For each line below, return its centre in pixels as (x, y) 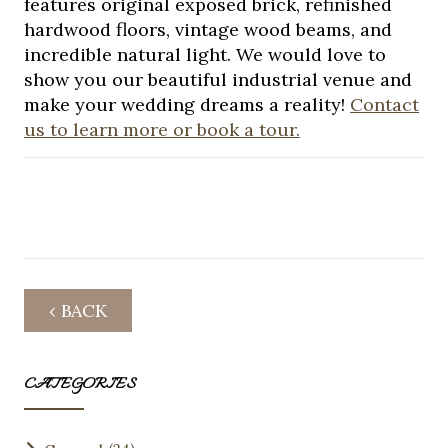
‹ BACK (78, 311)
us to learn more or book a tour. (162, 130)
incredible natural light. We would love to (205, 55)
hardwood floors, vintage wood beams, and (208, 30)
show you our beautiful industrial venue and (218, 80)
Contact (385, 105)
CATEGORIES (80, 385)
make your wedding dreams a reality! (187, 105)
